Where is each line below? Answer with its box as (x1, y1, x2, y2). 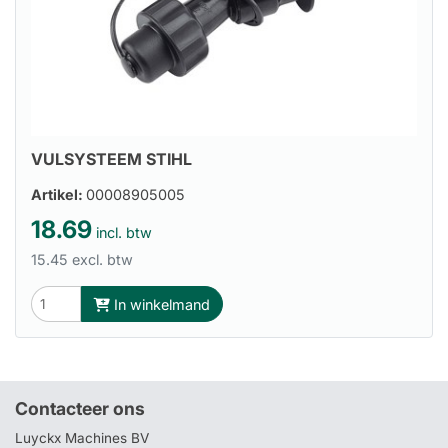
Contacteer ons (15, 398, 145, 420)
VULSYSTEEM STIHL (31, 148, 192, 169)
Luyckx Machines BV (15, 429, 149, 446)
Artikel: (31, 186, 86, 204)
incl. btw (92, 224, 152, 242)
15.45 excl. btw (31, 251, 133, 269)
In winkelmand (110, 295, 210, 313)
